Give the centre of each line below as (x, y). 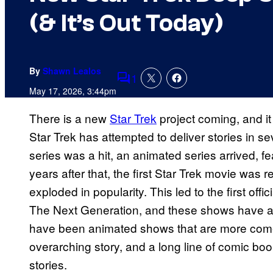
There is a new (69, 118)
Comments (144, 86)
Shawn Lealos (72, 71)
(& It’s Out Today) (126, 23)
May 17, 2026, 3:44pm (73, 91)
